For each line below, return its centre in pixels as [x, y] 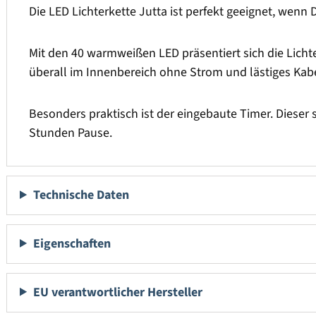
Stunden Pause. [71, 133]
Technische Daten [81, 195]
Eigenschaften [72, 243]
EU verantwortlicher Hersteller [118, 292]
